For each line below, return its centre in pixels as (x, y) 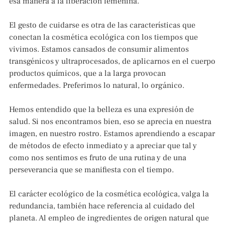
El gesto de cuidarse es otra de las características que (102, 25)
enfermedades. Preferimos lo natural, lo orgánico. (97, 86)
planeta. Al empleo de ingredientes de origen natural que (109, 218)
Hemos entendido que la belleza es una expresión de (101, 110)
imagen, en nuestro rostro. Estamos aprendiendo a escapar (112, 134)
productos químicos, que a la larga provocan (87, 74)
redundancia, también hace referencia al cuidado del (102, 206)
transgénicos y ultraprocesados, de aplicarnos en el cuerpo (112, 62)
